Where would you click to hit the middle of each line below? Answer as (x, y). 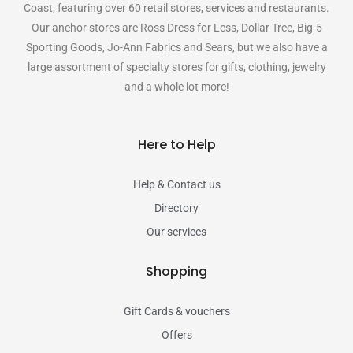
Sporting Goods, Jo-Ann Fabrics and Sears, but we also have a (176, 47)
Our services (176, 232)
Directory (176, 208)
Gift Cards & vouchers (176, 311)
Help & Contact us (176, 184)
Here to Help (176, 145)
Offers (176, 335)
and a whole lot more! (176, 87)
